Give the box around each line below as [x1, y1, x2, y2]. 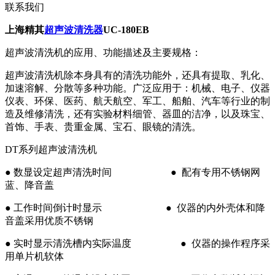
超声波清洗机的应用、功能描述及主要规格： [5, 47, 201, 58]
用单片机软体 [5, 251, 64, 262]
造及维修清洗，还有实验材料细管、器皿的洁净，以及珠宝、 [5, 109, 270, 120]
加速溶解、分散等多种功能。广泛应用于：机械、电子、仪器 [5, 83, 270, 94]
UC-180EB [103, 25, 149, 36]
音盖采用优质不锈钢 [5, 215, 93, 227]
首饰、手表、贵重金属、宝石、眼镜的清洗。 [5, 122, 201, 133]
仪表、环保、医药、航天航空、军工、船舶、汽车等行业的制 [5, 96, 270, 107]
